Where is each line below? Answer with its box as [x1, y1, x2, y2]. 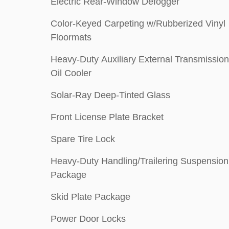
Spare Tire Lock [51, 134, 115, 144]
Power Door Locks [51, 214, 126, 224]
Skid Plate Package [51, 192, 130, 202]
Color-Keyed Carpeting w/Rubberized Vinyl [51, 18, 225, 29]
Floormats [51, 32, 91, 42]
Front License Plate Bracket [51, 112, 164, 122]
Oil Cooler [51, 68, 91, 78]
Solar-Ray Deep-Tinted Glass [51, 90, 170, 100]
